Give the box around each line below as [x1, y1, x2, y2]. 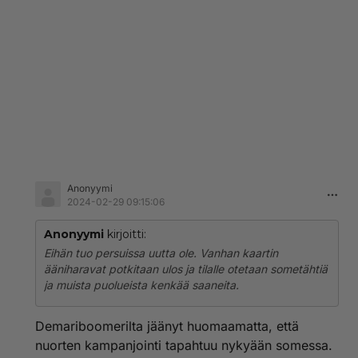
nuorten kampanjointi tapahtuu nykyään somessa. [35, 337, 332, 353]
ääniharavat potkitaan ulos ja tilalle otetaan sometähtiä [44, 262, 328, 276]
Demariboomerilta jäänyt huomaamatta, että [35, 318, 299, 334]
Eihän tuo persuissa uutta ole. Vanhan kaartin [44, 246, 278, 260]
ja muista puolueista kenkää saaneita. [44, 278, 239, 292]
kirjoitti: [104, 227, 146, 241]
